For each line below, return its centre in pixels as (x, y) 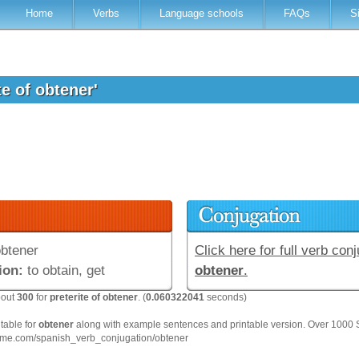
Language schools (202, 13)
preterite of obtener (94, 297)
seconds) (226, 297)
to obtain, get (64, 270)
